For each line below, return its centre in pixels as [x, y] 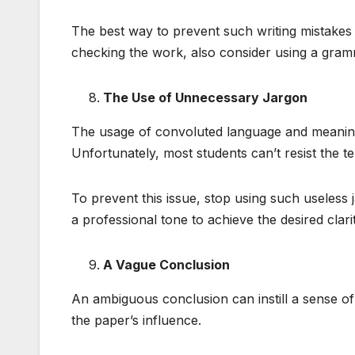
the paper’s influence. [136, 320]
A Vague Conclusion [166, 264]
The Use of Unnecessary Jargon [205, 97]
